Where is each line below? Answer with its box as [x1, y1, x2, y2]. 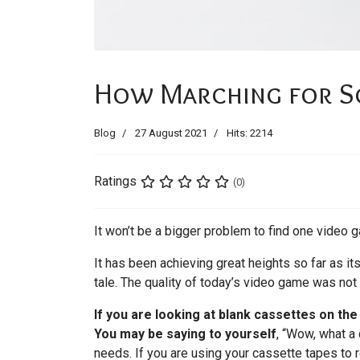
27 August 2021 [135, 127, 207, 140]
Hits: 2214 [227, 127, 272, 140]
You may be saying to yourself [94, 326, 276, 342]
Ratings [94, 174, 137, 190]
